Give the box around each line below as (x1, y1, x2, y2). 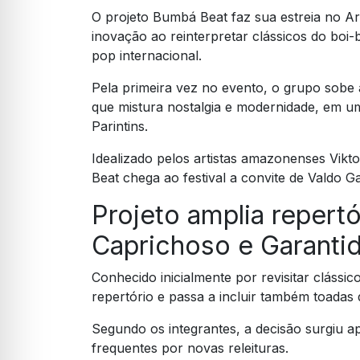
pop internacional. (92, 47, 202, 64)
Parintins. (92, 118, 148, 135)
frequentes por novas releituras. (92, 340, 288, 357)
